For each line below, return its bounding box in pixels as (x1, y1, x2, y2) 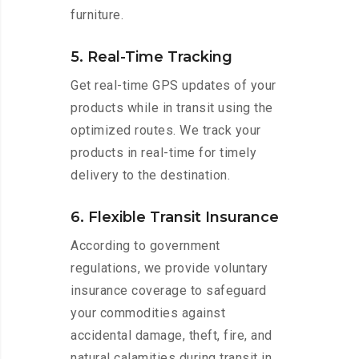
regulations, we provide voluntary (71, 260, 268, 276)
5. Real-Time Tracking (71, 48, 232, 67)
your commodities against (71, 305, 225, 321)
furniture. (71, 7, 123, 23)
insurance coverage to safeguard (71, 283, 267, 299)
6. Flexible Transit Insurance (71, 208, 279, 227)
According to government (71, 238, 220, 254)
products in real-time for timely (71, 145, 256, 161)
